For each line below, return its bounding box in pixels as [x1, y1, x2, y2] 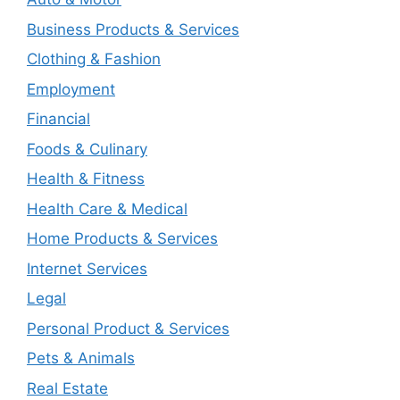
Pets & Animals [27, 349, 135, 368]
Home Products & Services [27, 229, 218, 248]
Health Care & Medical [27, 199, 187, 218]
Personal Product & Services [27, 319, 229, 337]
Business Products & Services [27, 20, 239, 38]
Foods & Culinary [27, 139, 147, 158]
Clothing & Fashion [27, 50, 161, 69]
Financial [27, 110, 90, 129]
